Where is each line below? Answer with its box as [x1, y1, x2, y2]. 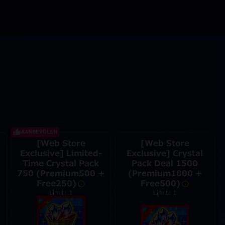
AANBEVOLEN [21, 128, 57, 136]
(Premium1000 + [128, 168, 202, 180]
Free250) [36, 178, 76, 190]
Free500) [140, 178, 180, 190]
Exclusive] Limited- [20, 148, 102, 160]
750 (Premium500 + [17, 168, 105, 180]
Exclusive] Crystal [127, 148, 203, 160]
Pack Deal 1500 [132, 158, 198, 170]
